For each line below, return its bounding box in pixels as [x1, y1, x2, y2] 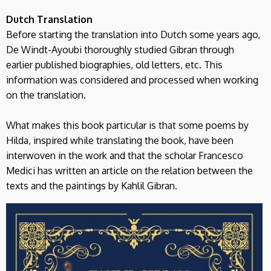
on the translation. [6, 88, 86, 101]
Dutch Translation [6, 13, 93, 25]
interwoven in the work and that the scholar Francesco [6, 149, 243, 162]
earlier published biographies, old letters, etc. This [6, 58, 223, 71]
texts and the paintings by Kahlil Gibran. [6, 179, 177, 192]
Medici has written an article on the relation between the [6, 164, 253, 177]
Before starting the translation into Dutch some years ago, [6, 28, 260, 41]
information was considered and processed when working [6, 73, 258, 86]
